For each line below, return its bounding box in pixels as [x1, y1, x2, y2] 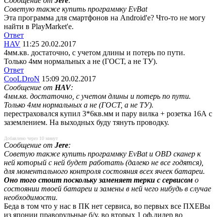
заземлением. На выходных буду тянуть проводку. [4, 118, 169, 126]
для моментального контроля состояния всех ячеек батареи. [4, 167, 205, 175]
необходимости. [4, 193, 58, 201]
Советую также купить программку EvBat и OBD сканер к [4, 150, 201, 158]
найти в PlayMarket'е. [4, 22, 74, 31]
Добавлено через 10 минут [4, 136, 58, 141]
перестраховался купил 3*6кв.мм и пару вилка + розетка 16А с [4, 109, 212, 118]
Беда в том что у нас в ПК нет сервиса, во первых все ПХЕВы [4, 202, 210, 210]
